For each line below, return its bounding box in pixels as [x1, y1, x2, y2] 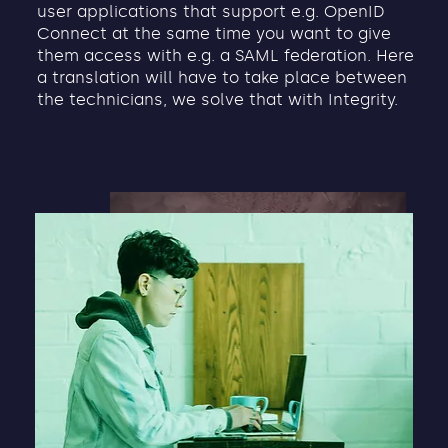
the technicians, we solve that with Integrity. [36, 89, 398, 109]
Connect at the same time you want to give [36, 23, 391, 43]
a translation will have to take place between [36, 67, 407, 87]
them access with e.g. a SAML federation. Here [36, 45, 414, 65]
